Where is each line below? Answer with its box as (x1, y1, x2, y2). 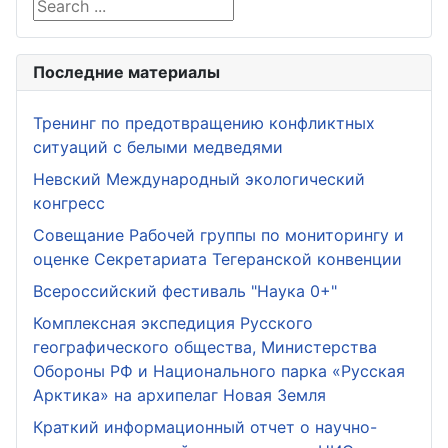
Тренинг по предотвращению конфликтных (33, 113, 375, 133)
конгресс (33, 193, 105, 213)
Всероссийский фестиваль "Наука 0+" (33, 281, 337, 301)
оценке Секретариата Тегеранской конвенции (33, 249, 402, 269)
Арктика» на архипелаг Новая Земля (33, 385, 326, 405)
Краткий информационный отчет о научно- (33, 417, 377, 437)
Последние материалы (33, 62, 220, 82)
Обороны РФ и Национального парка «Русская (33, 361, 405, 381)
